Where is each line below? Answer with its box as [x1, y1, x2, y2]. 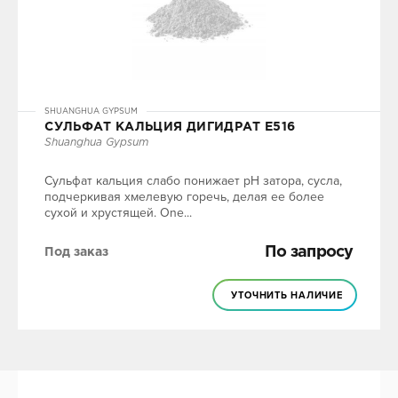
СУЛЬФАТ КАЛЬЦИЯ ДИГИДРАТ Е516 [44, 122, 296, 132]
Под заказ [44, 247, 109, 258]
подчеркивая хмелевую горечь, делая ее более [44, 189, 325, 204]
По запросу [264, 245, 354, 259]
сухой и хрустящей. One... [44, 205, 193, 220]
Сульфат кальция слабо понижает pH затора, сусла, [44, 173, 343, 188]
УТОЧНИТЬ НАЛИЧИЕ [231, 290, 343, 301]
